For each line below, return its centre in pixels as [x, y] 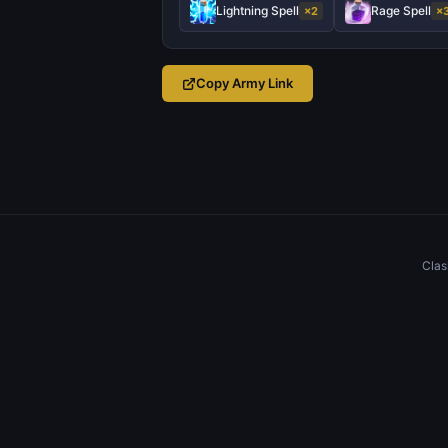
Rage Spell [401, 10]
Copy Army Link [244, 83]
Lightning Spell [257, 10]
